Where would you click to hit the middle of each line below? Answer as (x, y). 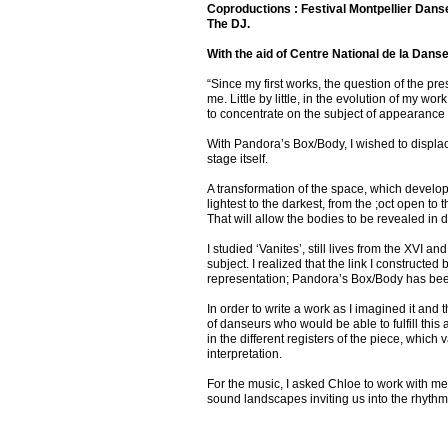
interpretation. (244, 353)
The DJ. (228, 23)
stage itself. (237, 158)
